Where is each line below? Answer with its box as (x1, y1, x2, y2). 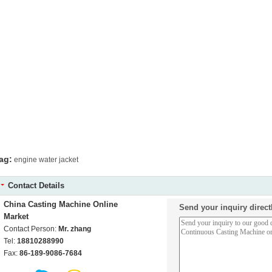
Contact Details (8, 181, 64, 190)
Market (4, 212, 29, 221)
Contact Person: (4, 225, 58, 233)
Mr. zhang (58, 225, 91, 233)
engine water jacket (14, 155, 78, 164)
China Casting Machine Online (4, 200, 118, 209)
